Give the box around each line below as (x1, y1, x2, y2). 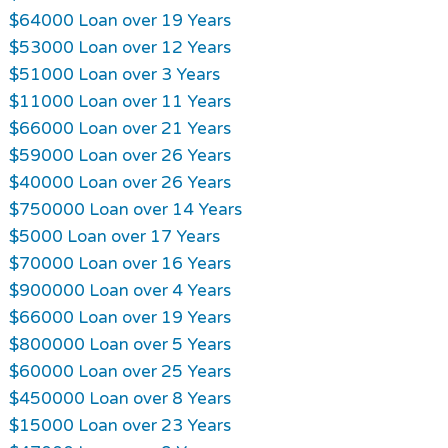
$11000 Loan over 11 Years (8, 90, 231, 112)
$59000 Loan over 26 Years (8, 144, 231, 166)
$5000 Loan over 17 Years (8, 225, 220, 247)
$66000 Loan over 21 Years (8, 117, 231, 139)
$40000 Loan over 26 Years (8, 171, 231, 193)
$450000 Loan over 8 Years (8, 387, 231, 409)
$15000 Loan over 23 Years (8, 414, 231, 436)
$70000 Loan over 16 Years (8, 252, 231, 274)
